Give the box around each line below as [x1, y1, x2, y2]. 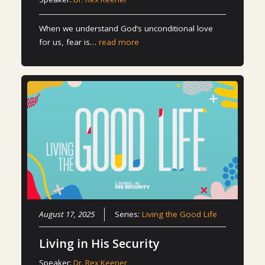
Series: [115, 208, 143, 219]
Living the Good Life [142, 208, 218, 219]
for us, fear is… [39, 37, 99, 48]
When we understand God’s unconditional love [39, 23, 214, 34]
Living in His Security [39, 235, 160, 251]
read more [99, 37, 140, 48]
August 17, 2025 [39, 208, 95, 219]
